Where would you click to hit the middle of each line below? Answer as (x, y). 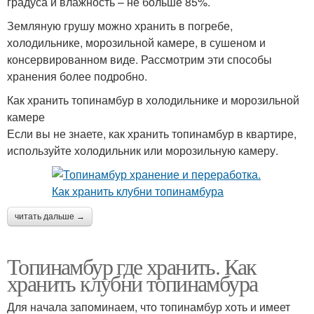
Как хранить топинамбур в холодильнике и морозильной (153, 100)
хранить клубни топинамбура (132, 283)
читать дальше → (50, 217)
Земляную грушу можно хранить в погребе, (120, 26)
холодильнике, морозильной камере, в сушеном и (136, 43)
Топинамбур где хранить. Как (132, 266)
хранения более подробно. (77, 76)
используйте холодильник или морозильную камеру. (143, 151)
